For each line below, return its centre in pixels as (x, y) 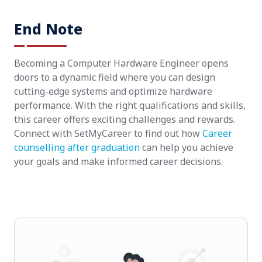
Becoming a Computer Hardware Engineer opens (121, 63)
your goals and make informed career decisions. (118, 161)
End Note (48, 29)
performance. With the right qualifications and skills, (130, 105)
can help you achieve (188, 147)
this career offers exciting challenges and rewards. (125, 119)
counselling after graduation (78, 147)
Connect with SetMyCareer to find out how (108, 133)
